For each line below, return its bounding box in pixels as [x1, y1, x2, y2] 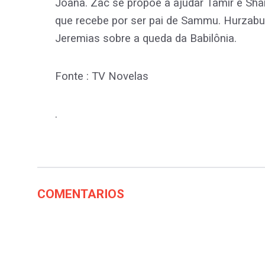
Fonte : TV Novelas [55, 70, 148, 83]
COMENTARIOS [37, 187, 124, 202]
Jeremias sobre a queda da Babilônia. [55, 32, 237, 46]
